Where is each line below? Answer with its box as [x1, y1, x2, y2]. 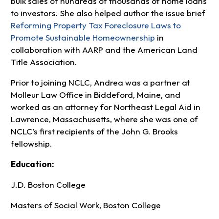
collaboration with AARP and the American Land [10, 44, 197, 55]
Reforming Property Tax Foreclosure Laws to [10, 20, 181, 30]
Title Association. [10, 56, 79, 67]
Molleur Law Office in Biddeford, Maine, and [10, 89, 180, 100]
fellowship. [10, 138, 52, 149]
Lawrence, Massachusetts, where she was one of [10, 113, 198, 124]
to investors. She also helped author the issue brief [10, 7, 205, 18]
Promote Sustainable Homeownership [10, 32, 155, 43]
